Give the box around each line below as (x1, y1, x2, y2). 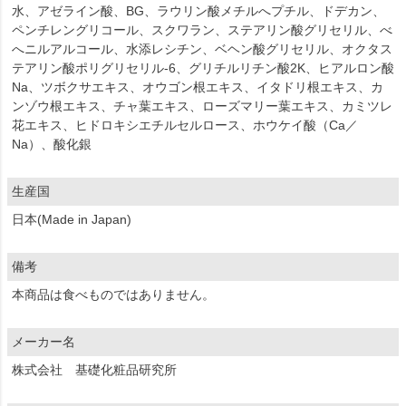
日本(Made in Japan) (12, 211, 131, 227)
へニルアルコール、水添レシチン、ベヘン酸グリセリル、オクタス (12, 41, 392, 56)
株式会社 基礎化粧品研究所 (12, 362, 177, 377)
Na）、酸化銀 (12, 136, 92, 151)
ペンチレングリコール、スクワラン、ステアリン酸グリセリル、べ (12, 22, 392, 37)
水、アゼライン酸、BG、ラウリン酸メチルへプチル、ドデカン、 (12, 3, 385, 18)
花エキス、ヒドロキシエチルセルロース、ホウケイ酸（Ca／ (12, 117, 358, 132)
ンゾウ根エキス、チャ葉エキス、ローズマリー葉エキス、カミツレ (12, 98, 392, 113)
